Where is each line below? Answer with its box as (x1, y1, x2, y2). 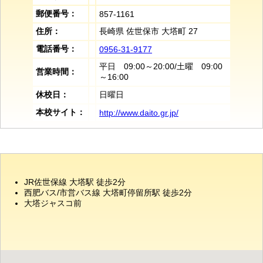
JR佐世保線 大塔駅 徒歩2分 (24, 177, 126, 187)
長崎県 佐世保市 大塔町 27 (99, 26, 198, 36)
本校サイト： (36, 107, 85, 117)
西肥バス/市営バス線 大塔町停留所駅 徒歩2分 (24, 188, 192, 197)
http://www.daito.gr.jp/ (99, 108, 178, 117)
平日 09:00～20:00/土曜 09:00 (99, 62, 222, 71)
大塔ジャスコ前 (24, 198, 82, 208)
